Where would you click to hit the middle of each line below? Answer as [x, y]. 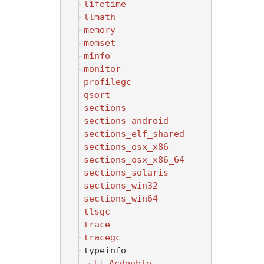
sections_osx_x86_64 [134, 159]
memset [100, 43]
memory [100, 30]
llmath [100, 17]
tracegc [102, 237]
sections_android [126, 121]
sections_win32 [121, 185]
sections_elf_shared [134, 133]
